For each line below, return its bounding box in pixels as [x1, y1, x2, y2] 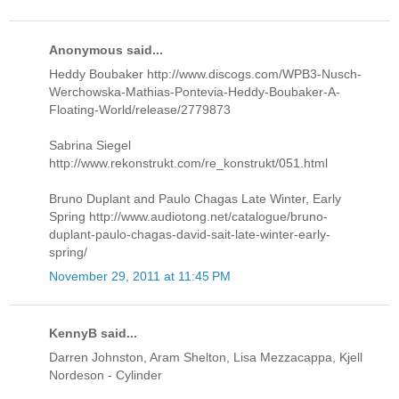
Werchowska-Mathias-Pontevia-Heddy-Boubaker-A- [49, 84, 340, 99]
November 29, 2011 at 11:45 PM [49, 268, 231, 283]
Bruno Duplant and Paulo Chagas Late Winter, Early [49, 191, 341, 206]
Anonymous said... [49, 42, 163, 57]
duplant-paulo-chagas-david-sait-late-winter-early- [49, 226, 330, 241]
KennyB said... [49, 326, 137, 341]
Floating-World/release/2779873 [49, 102, 231, 117]
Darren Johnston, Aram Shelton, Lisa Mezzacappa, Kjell [49, 350, 362, 365]
